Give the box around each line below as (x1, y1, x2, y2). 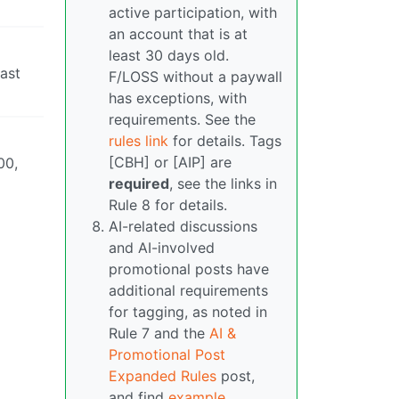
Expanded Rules (109, 367, 216, 386)
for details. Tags (168, 132, 281, 151)
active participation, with (109, 4, 277, 22)
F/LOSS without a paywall (109, 68, 282, 86)
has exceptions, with (109, 89, 247, 108)
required (109, 175, 169, 193)
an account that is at (109, 25, 248, 44)
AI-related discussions (109, 217, 257, 236)
